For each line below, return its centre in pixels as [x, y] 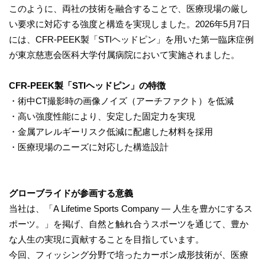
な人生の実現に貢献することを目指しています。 [106, 239]
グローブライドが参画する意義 [71, 193]
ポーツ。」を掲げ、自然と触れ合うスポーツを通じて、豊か [129, 224]
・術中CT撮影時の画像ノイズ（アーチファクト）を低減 [121, 101]
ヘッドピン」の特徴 [126, 85]
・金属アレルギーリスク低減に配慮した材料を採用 [111, 131]
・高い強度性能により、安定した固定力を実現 [102, 116]
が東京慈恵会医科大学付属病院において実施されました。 [124, 54]
